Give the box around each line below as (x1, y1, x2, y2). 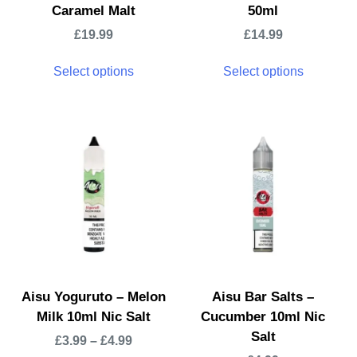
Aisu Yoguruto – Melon (22, 289, 167, 305)
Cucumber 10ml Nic (201, 309, 326, 325)
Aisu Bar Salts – (212, 289, 315, 305)
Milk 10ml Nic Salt (37, 309, 151, 325)
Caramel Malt (52, 3, 136, 19)
